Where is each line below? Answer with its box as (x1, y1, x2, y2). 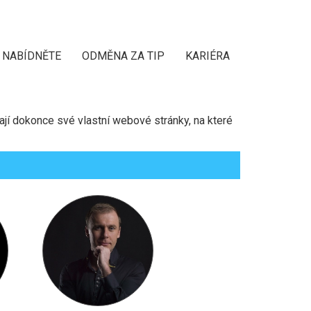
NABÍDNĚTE (2, 49, 61, 62)
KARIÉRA (185, 49, 230, 62)
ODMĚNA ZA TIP (82, 49, 165, 62)
